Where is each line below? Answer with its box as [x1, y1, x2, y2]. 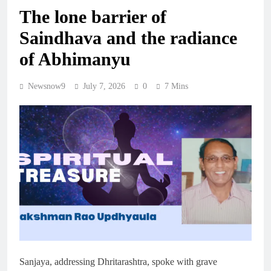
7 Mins [165, 82, 188, 91]
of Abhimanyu [19, 49, 131, 70]
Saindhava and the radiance [19, 28, 237, 48]
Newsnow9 [28, 82, 65, 91]
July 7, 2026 [83, 82, 125, 91]
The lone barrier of [19, 7, 166, 27]
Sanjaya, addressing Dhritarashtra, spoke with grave [19, 256, 217, 267]
